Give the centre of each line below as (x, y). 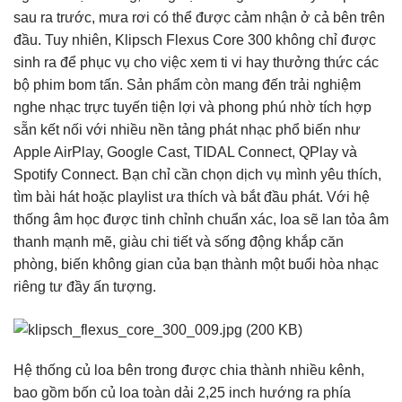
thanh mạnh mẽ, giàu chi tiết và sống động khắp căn (179, 242)
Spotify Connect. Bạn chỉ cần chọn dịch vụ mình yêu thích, (197, 175)
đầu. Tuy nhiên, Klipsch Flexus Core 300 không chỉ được (195, 40)
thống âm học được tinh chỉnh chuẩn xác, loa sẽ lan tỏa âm (201, 220)
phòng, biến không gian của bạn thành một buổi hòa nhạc (196, 265)
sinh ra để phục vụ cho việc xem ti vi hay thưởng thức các (196, 63)
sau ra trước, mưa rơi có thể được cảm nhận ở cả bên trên (199, 18)
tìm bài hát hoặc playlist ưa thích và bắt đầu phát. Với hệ (192, 197)
